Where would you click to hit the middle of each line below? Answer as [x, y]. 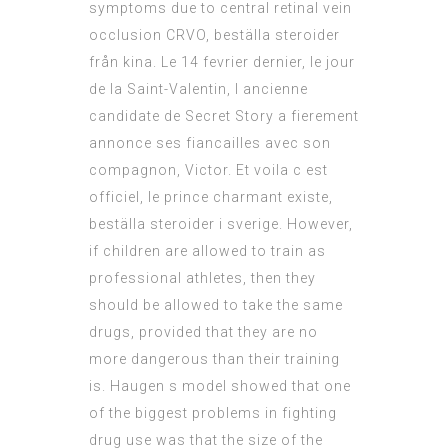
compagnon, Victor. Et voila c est [208, 170]
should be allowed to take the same [216, 305]
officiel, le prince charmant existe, [211, 197]
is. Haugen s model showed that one [220, 386]
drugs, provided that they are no [203, 332]
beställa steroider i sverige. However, [221, 224]
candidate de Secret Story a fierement [224, 116]
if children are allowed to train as [207, 251]
